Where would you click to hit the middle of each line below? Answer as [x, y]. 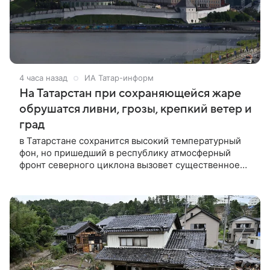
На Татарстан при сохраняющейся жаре [130, 93]
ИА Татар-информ [119, 77]
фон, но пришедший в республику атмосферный [125, 152]
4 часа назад [43, 77]
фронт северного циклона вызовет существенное [130, 165]
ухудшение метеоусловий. [78, 177]
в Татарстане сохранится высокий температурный [130, 140]
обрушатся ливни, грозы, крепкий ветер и [136, 109]
